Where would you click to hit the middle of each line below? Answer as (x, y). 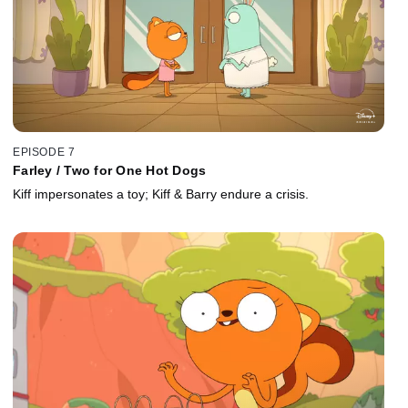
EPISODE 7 (44, 152)
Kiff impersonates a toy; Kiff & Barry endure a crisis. (161, 194)
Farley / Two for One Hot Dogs (110, 170)
